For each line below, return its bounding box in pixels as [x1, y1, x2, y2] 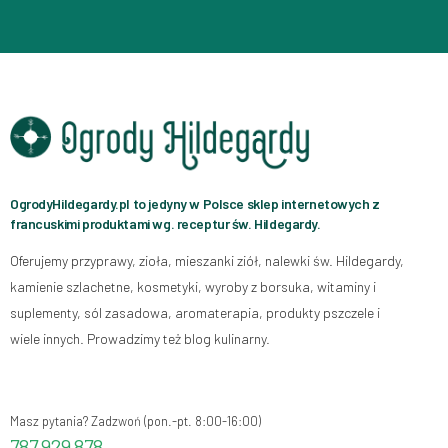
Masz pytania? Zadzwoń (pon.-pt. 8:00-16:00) [10, 413, 261, 429]
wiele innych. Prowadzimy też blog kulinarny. [10, 330, 270, 347]
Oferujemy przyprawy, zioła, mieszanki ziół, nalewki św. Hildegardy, [10, 252, 404, 269]
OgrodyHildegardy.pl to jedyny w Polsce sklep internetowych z [10, 195, 380, 212]
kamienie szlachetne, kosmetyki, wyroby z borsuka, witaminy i [10, 278, 376, 295]
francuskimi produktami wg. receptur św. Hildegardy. [10, 215, 321, 232]
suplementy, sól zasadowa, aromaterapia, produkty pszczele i [10, 304, 380, 321]
